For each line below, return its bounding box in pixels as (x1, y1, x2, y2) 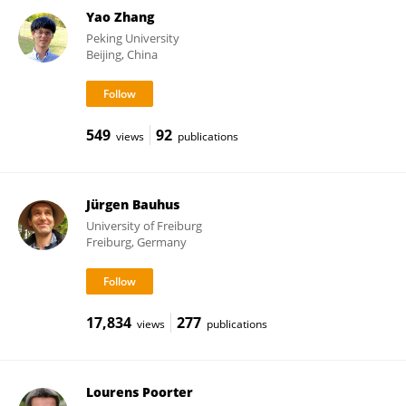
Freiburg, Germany (85, 234, 187, 250)
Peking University (85, 30, 179, 46)
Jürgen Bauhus (85, 196, 179, 213)
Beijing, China (85, 46, 158, 63)
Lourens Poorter (85, 383, 193, 401)
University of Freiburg (85, 217, 202, 234)
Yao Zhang (85, 8, 154, 25)
